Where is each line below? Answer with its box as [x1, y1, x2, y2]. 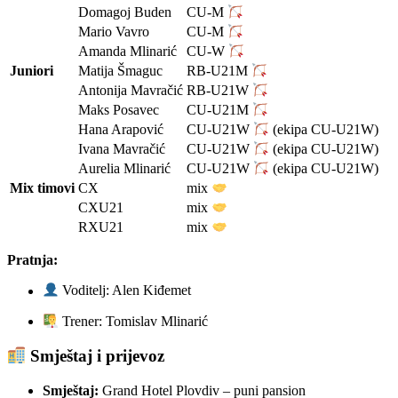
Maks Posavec [78, 102, 159, 118]
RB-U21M [187, 63, 251, 79]
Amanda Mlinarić [78, 44, 177, 60]
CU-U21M [187, 102, 252, 118]
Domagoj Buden [78, 4, 171, 20]
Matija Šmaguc [78, 63, 163, 79]
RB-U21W [187, 83, 252, 99]
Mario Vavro [78, 24, 149, 40]
